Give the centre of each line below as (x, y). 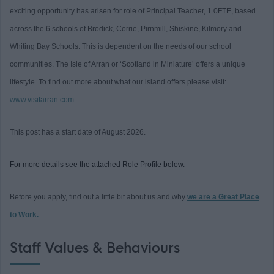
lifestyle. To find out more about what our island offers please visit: (118, 82)
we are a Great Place (223, 197)
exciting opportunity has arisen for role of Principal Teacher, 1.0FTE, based (133, 11)
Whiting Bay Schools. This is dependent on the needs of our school (120, 47)
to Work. (24, 215)
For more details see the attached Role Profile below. (97, 165)
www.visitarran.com (42, 100)
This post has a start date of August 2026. (78, 132)
